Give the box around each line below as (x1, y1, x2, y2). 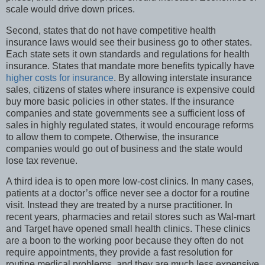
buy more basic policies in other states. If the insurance (6, 96, 234, 106)
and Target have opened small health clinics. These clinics (6, 224, 250, 234)
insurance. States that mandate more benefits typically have (6, 60, 254, 71)
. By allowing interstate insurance (114, 72, 252, 83)
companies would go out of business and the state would (6, 143, 243, 154)
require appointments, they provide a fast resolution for (6, 247, 232, 258)
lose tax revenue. (6, 155, 77, 166)
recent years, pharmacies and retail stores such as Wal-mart (6, 212, 255, 222)
